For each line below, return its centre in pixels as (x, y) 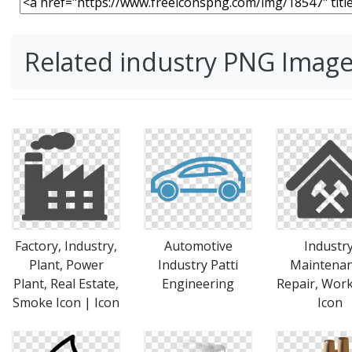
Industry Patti (198, 265)
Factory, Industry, (66, 246)
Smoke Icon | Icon (66, 302)
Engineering (198, 284)
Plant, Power (66, 265)
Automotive (198, 246)
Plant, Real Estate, (66, 284)
